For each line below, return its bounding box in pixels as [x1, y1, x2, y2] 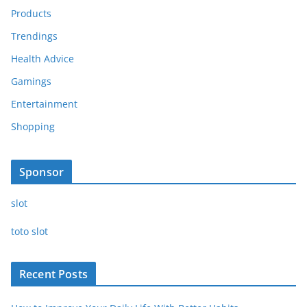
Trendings [11, 29, 58, 42]
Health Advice [11, 51, 74, 65]
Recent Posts [19, 266, 88, 282]
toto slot [11, 224, 48, 238]
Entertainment [11, 97, 77, 110]
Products [11, 6, 51, 20]
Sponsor [19, 164, 64, 180]
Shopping [11, 119, 55, 133]
